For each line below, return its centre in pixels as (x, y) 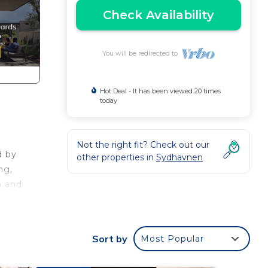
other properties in (116, 157)
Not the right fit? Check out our (143, 145)
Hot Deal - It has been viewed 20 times (160, 91)
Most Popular (172, 239)
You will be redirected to (141, 53)
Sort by (110, 239)
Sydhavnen (179, 157)
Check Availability (159, 15)
